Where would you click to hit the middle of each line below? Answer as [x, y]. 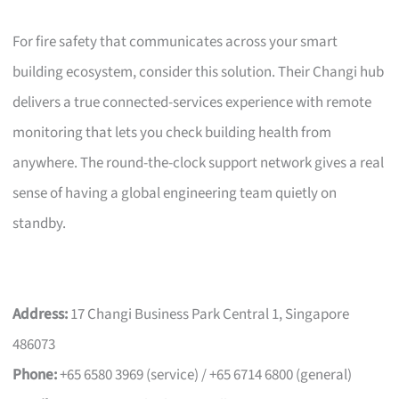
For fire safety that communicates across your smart [175, 41]
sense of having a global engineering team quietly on [175, 193]
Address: [41, 314]
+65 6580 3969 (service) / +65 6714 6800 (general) [205, 375]
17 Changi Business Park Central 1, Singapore [209, 314]
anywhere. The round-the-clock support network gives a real [199, 163]
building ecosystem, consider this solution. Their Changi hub [199, 72]
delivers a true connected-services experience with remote [192, 102]
